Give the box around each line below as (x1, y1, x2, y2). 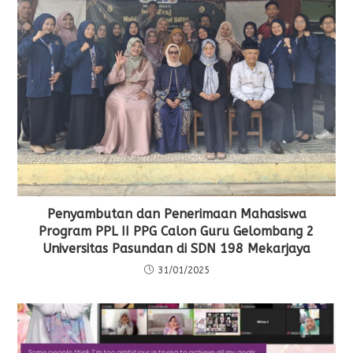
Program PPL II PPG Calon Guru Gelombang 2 (39, 223, 314, 239)
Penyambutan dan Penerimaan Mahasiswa (46, 206, 307, 221)
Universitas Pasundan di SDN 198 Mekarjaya (43, 240, 310, 256)
